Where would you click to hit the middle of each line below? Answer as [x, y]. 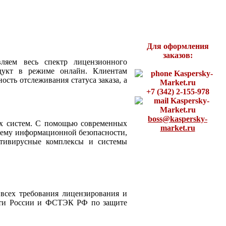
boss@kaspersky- [178, 119]
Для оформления [178, 46]
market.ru [178, 128]
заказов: [178, 55]
